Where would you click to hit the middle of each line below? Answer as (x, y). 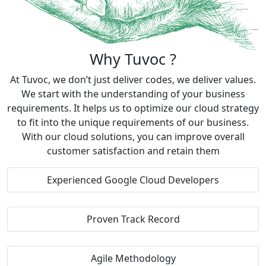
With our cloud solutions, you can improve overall (133, 137)
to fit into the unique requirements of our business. (133, 123)
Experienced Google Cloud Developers (133, 180)
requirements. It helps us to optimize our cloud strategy (133, 108)
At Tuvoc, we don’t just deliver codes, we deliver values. (133, 80)
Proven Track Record (133, 219)
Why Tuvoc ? (133, 59)
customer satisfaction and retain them (133, 151)
